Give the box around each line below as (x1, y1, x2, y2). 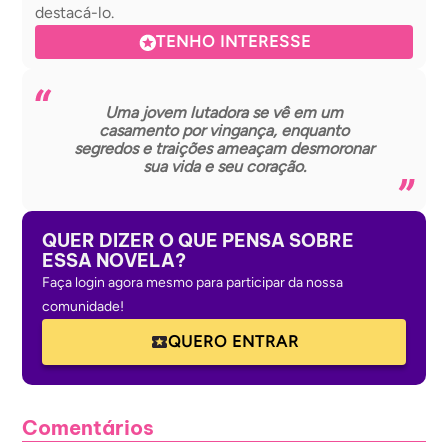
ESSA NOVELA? (42, 249, 186, 272)
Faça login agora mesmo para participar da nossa (42, 274, 343, 291)
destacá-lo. (35, 3, 114, 22)
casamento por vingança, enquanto (99, 121, 349, 140)
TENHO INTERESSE (155, 32, 311, 51)
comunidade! (42, 298, 124, 315)
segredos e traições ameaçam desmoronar (74, 139, 374, 158)
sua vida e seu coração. (142, 157, 306, 176)
